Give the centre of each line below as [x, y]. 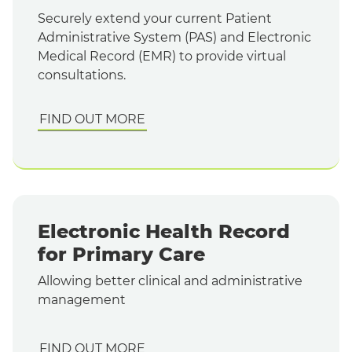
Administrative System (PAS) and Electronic [174, 37]
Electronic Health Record [164, 231]
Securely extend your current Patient [155, 18]
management [82, 299]
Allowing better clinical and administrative [170, 280]
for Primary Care [121, 254]
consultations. [82, 75]
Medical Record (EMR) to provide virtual [162, 56]
